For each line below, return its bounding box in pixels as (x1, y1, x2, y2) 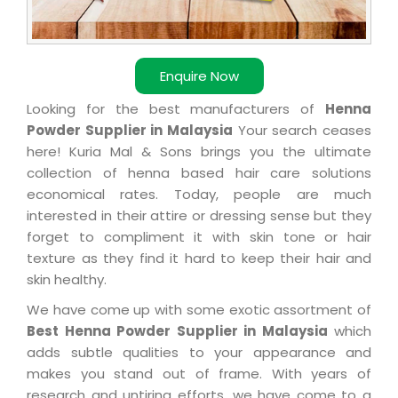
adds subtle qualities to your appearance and (27, 343, 371, 362)
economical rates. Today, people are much (27, 185, 371, 204)
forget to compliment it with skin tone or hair (27, 227, 371, 247)
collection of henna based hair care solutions (27, 163, 371, 183)
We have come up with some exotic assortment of (27, 300, 371, 320)
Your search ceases (233, 121, 371, 140)
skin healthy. (27, 270, 107, 290)
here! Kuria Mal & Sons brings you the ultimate (27, 142, 371, 162)
